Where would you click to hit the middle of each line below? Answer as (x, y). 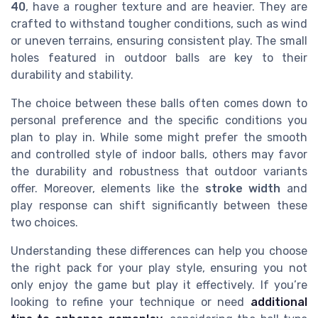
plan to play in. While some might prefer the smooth (159, 137)
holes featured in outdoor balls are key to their (159, 57)
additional (279, 302)
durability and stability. (72, 75)
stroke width (243, 188)
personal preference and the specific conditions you (159, 120)
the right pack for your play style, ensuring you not (159, 268)
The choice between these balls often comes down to (159, 103)
